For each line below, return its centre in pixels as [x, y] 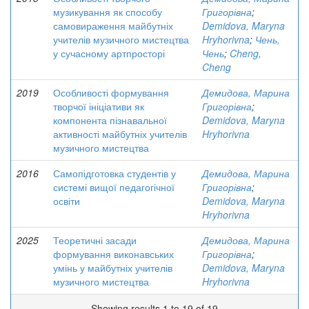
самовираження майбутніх [113, 26]
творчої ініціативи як [99, 106]
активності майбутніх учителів [120, 134]
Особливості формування [111, 92]
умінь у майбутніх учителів [113, 268]
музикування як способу [108, 12]
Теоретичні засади [95, 240]
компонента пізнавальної [110, 120]
